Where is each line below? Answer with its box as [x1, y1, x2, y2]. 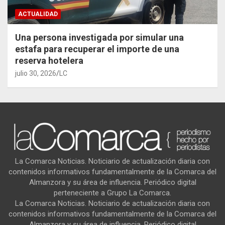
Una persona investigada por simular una [15, 32, 184, 43]
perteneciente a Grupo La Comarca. [54, 188, 171, 197]
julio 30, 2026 [15, 69, 56, 77]
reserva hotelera [15, 55, 83, 66]
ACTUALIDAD [18, 10, 58, 18]
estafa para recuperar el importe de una [15, 43, 179, 54]
